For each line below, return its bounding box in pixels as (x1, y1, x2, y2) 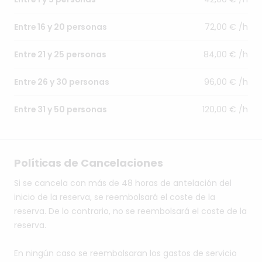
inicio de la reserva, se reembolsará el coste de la (14, 191, 215, 204)
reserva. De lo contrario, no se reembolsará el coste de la (14, 205, 247, 218)
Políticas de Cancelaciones (14, 156, 163, 171)
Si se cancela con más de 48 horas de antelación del (14, 177, 232, 189)
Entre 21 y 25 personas (14, 49, 107, 61)
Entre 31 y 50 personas (14, 104, 108, 116)
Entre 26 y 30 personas (14, 76, 110, 88)
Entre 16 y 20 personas (14, 21, 108, 33)
